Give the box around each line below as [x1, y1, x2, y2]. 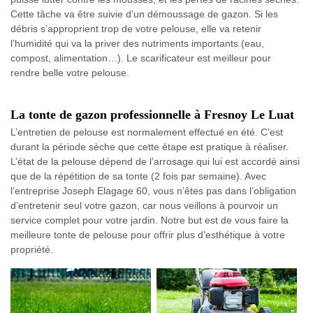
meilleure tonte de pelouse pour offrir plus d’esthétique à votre [10, 228, 285, 240]
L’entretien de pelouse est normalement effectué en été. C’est [10, 126, 283, 138]
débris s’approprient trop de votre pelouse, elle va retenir [10, 22, 261, 34]
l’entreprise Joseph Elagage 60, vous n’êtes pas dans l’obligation [10, 184, 296, 196]
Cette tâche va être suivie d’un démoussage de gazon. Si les [10, 8, 278, 20]
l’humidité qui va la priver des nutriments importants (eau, [10, 37, 264, 49]
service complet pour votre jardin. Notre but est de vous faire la [10, 214, 289, 226]
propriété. [10, 243, 53, 255]
